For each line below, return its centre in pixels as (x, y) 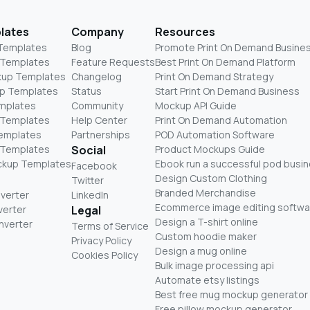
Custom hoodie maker (206, 237)
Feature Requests (113, 62)
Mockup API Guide (196, 106)
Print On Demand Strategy (214, 77)
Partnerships (101, 135)
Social (89, 151)
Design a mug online (201, 251)
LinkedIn (90, 195)
